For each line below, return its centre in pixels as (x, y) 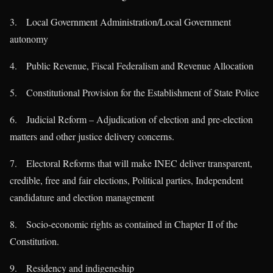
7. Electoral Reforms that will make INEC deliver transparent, (131, 163)
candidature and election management (82, 197)
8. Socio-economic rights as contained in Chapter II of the (124, 224)
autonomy (29, 39)
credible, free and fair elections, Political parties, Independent (126, 180)
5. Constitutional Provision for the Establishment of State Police (134, 93)
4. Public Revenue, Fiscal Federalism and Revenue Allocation (132, 66)
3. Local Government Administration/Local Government (120, 22)
